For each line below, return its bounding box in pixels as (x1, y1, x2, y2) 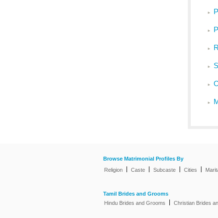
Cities (184, 167, 197, 173)
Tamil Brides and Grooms (103, 191, 168, 197)
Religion (104, 167, 123, 173)
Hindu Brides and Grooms (104, 200, 165, 206)
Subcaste (153, 167, 176, 173)
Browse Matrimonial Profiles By (103, 156, 183, 162)
